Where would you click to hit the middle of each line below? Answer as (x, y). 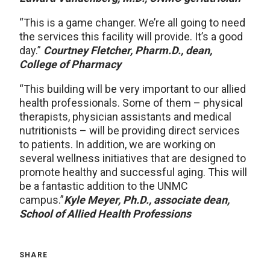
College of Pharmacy (70, 64)
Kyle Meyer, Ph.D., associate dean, (147, 200)
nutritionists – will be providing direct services (130, 130)
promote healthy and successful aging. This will (133, 172)
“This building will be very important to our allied (133, 89)
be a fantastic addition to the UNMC (104, 186)
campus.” (42, 200)
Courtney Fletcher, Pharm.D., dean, (128, 50)
